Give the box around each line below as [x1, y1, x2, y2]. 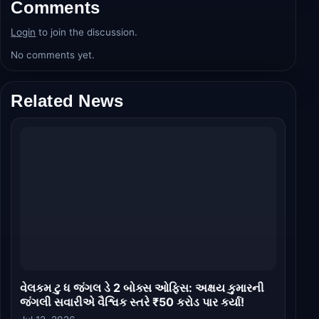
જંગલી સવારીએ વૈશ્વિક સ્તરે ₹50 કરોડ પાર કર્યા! [20, 294, 245, 309]
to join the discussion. [36, 26, 138, 38]
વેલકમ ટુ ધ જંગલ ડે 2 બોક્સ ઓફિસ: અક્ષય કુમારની [20, 280, 265, 295]
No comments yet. [11, 49, 95, 61]
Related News [11, 91, 124, 111]
